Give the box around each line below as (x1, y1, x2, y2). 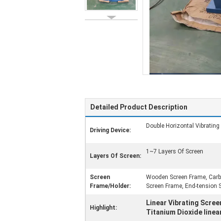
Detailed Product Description (90, 103, 187, 111)
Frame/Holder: (90, 183, 131, 189)
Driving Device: (90, 127, 131, 134)
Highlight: (90, 204, 117, 211)
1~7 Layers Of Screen (146, 148, 203, 155)
